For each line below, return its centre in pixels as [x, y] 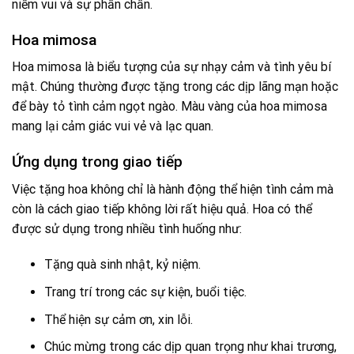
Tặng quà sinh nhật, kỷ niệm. [122, 265]
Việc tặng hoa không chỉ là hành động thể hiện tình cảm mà [173, 189]
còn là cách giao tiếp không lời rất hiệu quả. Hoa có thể [162, 209]
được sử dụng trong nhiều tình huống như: [127, 228]
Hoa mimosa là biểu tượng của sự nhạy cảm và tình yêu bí [171, 67]
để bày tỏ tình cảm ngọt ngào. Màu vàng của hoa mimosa [169, 107]
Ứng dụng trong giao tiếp [97, 162]
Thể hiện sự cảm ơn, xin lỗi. [118, 319]
